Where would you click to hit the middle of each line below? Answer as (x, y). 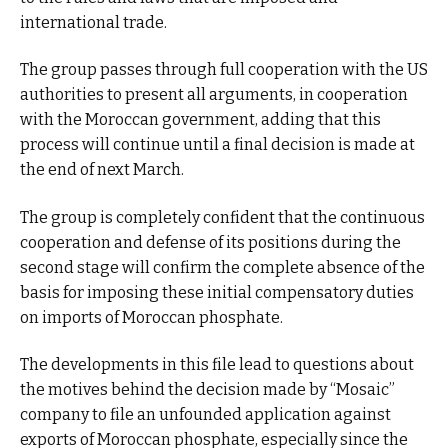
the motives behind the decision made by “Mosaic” (207, 390)
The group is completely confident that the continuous (222, 217)
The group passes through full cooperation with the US (224, 70)
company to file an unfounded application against (205, 415)
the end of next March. (102, 170)
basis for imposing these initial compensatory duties (217, 292)
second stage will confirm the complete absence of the (222, 267)
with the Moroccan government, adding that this (200, 120)
